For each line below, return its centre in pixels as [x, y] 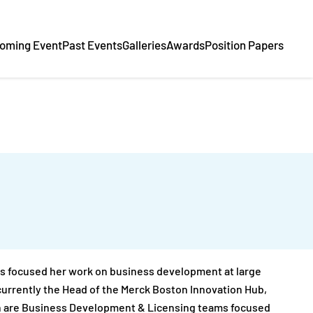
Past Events [92, 47]
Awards [185, 47]
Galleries [144, 47]
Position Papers [244, 47]
